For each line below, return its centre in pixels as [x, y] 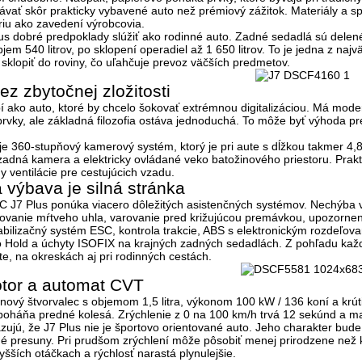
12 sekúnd [311, 314]
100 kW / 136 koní [282, 301]
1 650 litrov [234, 49]
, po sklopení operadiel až [139, 49]
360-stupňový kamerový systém [93, 146]
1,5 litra [161, 301]
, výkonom [208, 301]
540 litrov [48, 49]
